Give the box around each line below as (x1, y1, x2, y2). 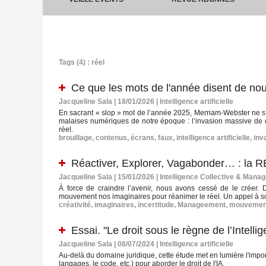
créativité (59, 201, 91, 210)
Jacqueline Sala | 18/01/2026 (59, 97, 154, 106)
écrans (131, 134, 154, 142)
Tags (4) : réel (59, 58, 104, 67)
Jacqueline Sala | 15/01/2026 (59, 173, 154, 182)
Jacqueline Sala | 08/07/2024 (59, 240, 154, 249)
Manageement (178, 201, 226, 210)
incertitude (138, 201, 174, 210)
